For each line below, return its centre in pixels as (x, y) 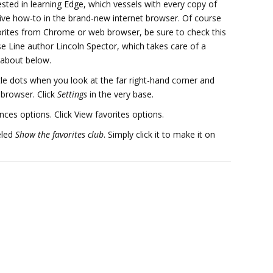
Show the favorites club (59, 134)
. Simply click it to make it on (159, 134)
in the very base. (120, 94)
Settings (72, 94)
